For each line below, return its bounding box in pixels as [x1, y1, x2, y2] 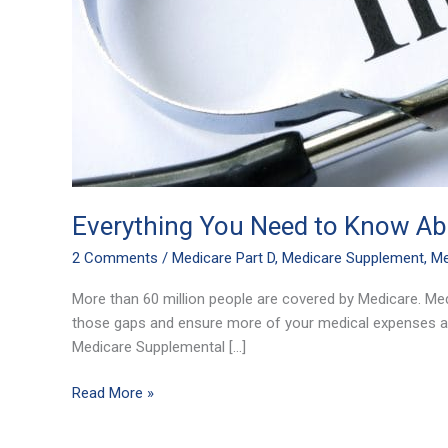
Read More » [72, 384, 154, 403]
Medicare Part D [172, 248, 275, 267]
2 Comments [72, 248, 158, 267]
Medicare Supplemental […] [72, 337, 246, 356]
